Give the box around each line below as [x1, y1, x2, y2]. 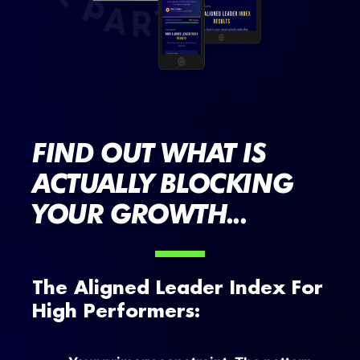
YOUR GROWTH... [32, 194, 247, 231]
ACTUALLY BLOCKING [32, 164, 293, 201]
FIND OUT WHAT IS [32, 133, 266, 170]
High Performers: [32, 302, 200, 323]
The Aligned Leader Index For [32, 279, 323, 300]
